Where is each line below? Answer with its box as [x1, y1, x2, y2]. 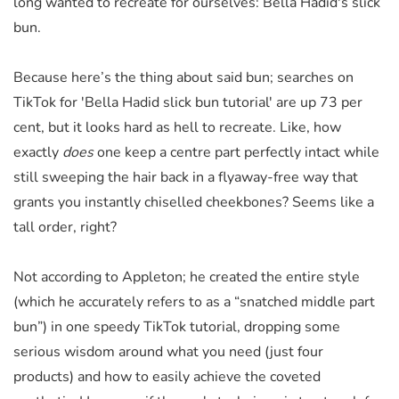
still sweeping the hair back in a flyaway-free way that [13, 167, 358, 187]
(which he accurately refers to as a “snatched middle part [13, 291, 375, 312]
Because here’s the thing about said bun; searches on [13, 67, 354, 87]
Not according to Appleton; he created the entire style [13, 266, 360, 287]
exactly [13, 142, 62, 162]
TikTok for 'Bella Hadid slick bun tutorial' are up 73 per [13, 92, 362, 112]
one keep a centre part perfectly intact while [94, 142, 379, 162]
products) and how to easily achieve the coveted [13, 366, 321, 387]
